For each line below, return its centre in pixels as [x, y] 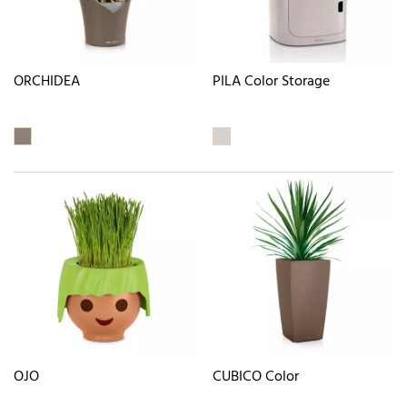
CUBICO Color [256, 377]
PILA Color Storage [271, 82]
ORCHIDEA [47, 82]
